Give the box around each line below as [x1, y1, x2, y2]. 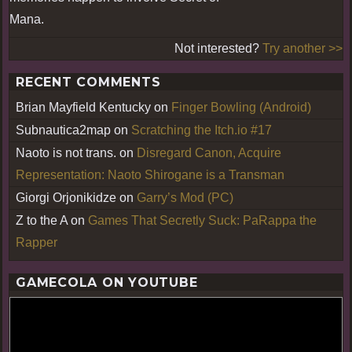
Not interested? [174, 41, 262, 55]
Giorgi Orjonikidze [16, 190, 116, 204]
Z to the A [16, 213, 68, 227]
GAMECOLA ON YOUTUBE [16, 274, 198, 290]
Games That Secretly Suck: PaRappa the [88, 213, 317, 227]
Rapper [16, 235, 57, 249]
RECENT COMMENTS [16, 74, 161, 90]
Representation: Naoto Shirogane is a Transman [16, 167, 284, 181]
